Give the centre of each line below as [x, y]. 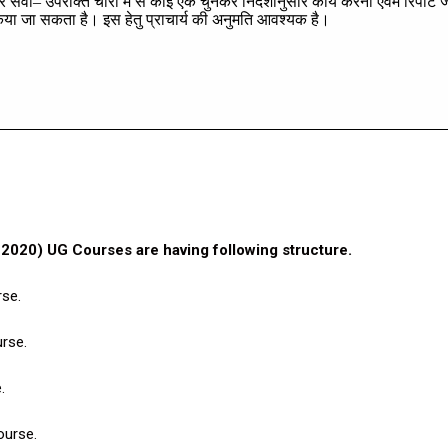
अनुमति [233, 19]
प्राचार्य [167, 19]
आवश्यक [282, 19]
